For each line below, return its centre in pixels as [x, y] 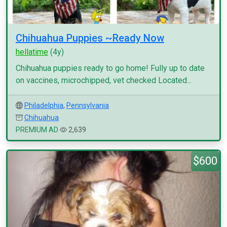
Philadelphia [44, 105]
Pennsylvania [88, 105]
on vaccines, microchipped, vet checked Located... [104, 80]
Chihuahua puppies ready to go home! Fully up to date [110, 68]
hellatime [32, 52]
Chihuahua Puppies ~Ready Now [90, 38]
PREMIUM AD [37, 130]
